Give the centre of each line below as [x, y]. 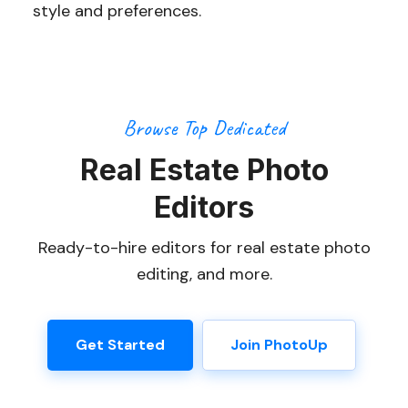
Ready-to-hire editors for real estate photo [204, 248]
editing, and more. [204, 275]
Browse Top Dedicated [204, 128]
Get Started [120, 345]
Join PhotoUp [279, 345]
